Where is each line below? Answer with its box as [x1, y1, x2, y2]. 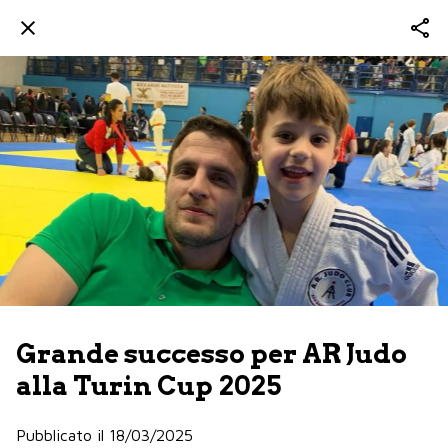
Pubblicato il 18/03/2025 [16, 425, 193, 444]
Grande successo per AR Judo [16, 338, 407, 369]
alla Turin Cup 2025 [16, 370, 281, 401]
